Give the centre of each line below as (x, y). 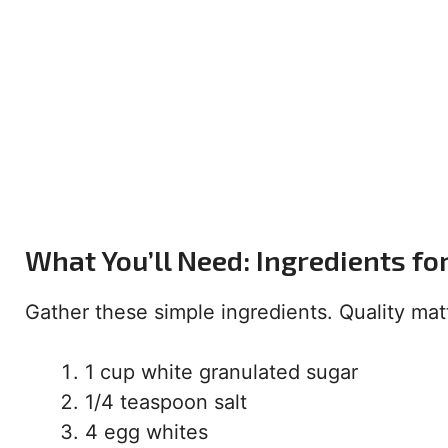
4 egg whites (146, 432)
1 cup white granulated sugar (221, 372)
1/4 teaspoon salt (166, 402)
